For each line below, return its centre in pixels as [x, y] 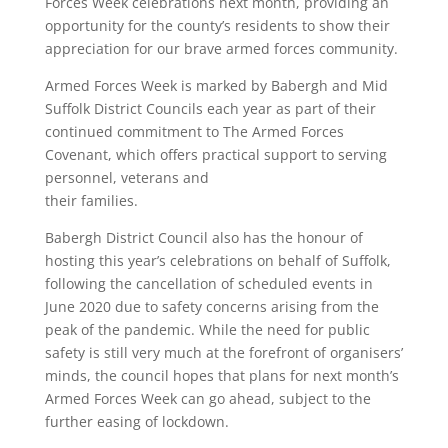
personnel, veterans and [126, 177]
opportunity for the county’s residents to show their [217, 25]
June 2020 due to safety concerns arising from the [211, 306]
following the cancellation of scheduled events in [208, 283]
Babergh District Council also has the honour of [203, 237]
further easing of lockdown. [136, 421]
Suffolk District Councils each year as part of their [210, 108]
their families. [91, 200]
